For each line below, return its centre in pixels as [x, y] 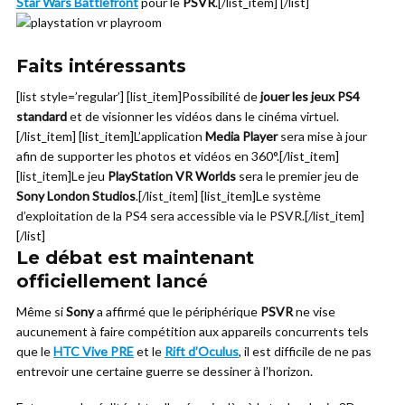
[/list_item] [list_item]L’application [111, 136]
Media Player [241, 136]
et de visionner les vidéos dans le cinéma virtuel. [203, 116]
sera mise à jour [322, 136]
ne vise [314, 311]
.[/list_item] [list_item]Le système [228, 196]
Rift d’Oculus [202, 351]
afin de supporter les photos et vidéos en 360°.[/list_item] [178, 156]
